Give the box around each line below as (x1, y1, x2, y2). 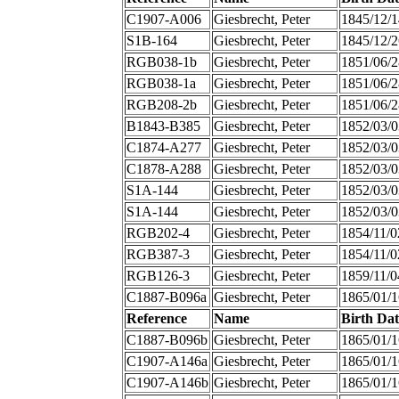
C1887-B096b (126, 332, 208, 348)
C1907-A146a (126, 354, 208, 370)
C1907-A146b (126, 375, 208, 391)
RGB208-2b (126, 97, 197, 113)
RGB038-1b (126, 54, 197, 70)
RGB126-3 (126, 268, 190, 284)
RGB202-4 (126, 225, 190, 241)
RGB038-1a (126, 76, 196, 92)
